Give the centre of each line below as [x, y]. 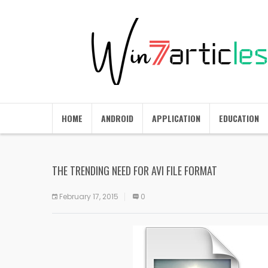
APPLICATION [176, 118]
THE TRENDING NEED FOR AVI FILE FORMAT [135, 170]
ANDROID [117, 118]
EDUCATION [239, 118]
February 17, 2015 [89, 197]
